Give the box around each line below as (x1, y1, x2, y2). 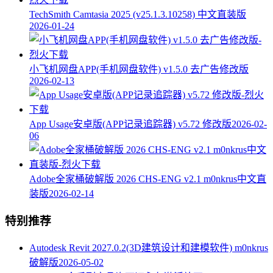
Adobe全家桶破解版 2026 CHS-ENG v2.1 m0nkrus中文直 (29, 174, 266, 185)
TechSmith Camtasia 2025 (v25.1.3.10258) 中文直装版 (29, 9, 246, 20)
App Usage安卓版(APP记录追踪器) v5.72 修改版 (29, 119, 232, 130)
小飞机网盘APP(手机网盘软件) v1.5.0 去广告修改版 (29, 64, 249, 75)
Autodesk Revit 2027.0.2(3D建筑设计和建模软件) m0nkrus (29, 242, 268, 253)
